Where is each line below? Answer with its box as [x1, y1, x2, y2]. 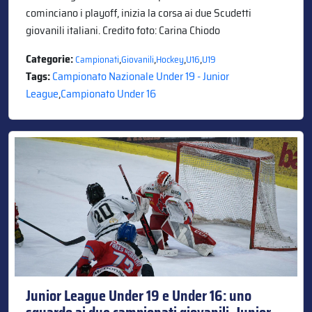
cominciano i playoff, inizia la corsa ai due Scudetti [26, 3, 251, 22]
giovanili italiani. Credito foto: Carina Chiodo [26, 21, 220, 39]
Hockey [156, 52, 184, 67]
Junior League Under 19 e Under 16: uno [26, 284, 251, 307]
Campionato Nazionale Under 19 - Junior [52, 67, 229, 85]
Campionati [75, 52, 119, 67]
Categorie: [26, 49, 75, 68]
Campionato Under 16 [61, 84, 156, 102]
